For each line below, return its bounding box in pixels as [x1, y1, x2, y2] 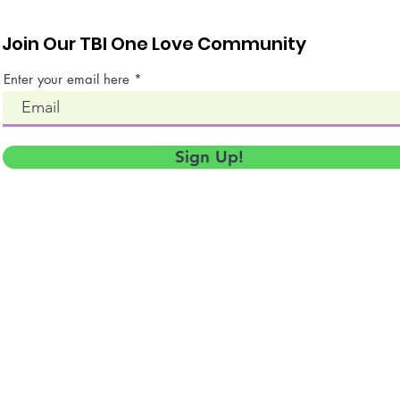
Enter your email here [4, 71, 130, 87]
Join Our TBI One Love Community [2, 31, 307, 56]
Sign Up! [175, 146, 245, 167]
